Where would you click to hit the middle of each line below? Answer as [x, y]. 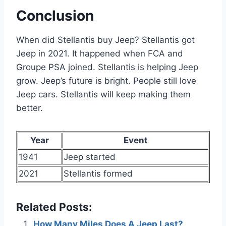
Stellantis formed [98, 173]
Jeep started [90, 157]
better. [30, 108]
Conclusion [55, 15]
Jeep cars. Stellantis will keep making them [103, 94]
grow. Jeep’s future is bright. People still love [106, 80]
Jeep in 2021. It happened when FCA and [100, 53]
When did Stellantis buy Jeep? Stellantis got [105, 40]
